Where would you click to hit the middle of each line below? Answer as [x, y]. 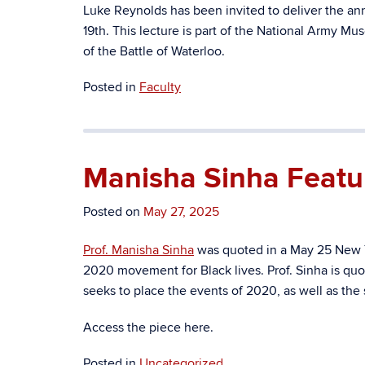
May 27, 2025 [181, 212]
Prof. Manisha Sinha [139, 250]
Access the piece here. [148, 328]
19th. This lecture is [139, 31]
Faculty [160, 87]
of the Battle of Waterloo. [154, 51]
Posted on [113, 212]
